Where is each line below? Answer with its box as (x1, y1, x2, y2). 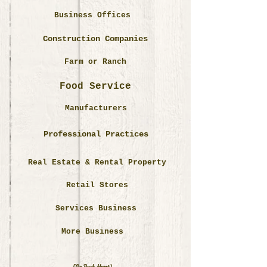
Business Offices (54, 11, 131, 20)
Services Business (55, 204, 136, 213)
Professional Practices (44, 129, 148, 139)
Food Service (60, 81, 131, 92)
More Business (61, 227, 123, 236)
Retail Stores (66, 181, 128, 190)
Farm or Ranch (64, 57, 126, 66)
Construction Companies (43, 34, 148, 44)
